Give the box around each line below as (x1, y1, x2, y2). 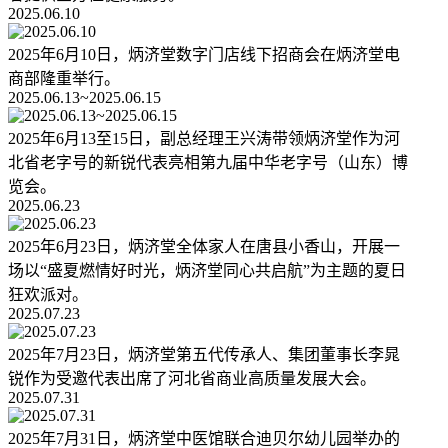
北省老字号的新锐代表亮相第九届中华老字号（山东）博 (8, 154, 408, 172)
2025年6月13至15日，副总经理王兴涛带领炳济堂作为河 (8, 130, 400, 148)
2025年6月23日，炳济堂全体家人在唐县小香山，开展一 (8, 238, 400, 256)
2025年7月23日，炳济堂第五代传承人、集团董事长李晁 (8, 346, 400, 364)
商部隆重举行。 (8, 70, 120, 88)
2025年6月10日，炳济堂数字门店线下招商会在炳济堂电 (8, 46, 400, 64)
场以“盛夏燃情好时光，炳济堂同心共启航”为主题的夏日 (8, 262, 406, 280)
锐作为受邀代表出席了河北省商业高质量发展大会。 (8, 370, 376, 388)
